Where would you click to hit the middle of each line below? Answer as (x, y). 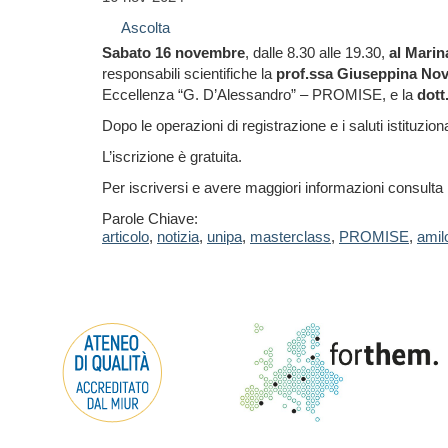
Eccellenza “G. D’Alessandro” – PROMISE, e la (259, 94)
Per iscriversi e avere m (180, 187)
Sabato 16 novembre (173, 52)
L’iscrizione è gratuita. (172, 156)
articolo (125, 236)
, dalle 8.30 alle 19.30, (317, 52)
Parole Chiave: (150, 218)
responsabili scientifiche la (189, 73)
